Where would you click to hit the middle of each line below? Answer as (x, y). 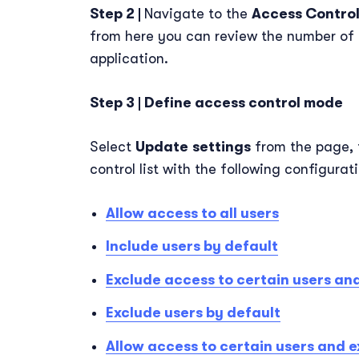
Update (162, 146)
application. (129, 58)
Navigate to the (198, 13)
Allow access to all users (192, 213)
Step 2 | (117, 13)
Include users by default (192, 246)
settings (222, 146)
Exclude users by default (193, 313)
